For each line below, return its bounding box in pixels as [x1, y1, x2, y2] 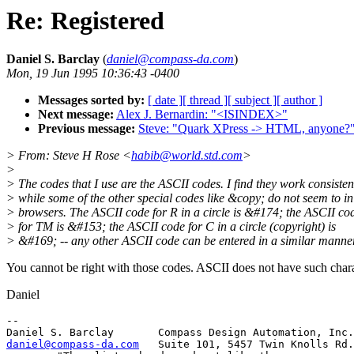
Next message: [38, 107, 114, 122]
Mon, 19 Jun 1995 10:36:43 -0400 [6, 66, 179, 81]
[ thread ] [183, 93, 228, 107]
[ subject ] [228, 93, 277, 107]
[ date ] [148, 93, 183, 107]
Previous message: [38, 122, 135, 136]
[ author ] [277, 93, 322, 107]
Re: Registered [6, 6, 164, 35]
